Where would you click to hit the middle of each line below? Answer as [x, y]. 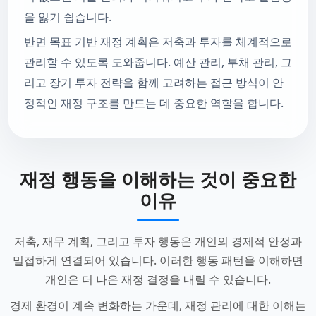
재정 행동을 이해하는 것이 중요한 [158, 180]
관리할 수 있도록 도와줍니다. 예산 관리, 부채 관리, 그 [158, 62]
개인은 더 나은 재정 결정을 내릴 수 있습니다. [158, 279]
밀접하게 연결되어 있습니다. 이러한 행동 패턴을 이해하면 [158, 260]
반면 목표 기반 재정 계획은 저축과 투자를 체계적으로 [158, 42]
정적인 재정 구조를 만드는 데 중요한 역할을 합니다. [154, 103]
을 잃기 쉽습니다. [68, 17]
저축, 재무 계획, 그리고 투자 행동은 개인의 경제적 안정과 [158, 241]
